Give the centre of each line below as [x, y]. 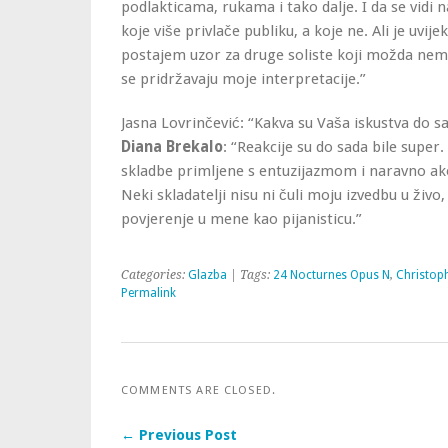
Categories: [154, 275]
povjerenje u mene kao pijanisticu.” [241, 219]
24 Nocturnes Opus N [331, 275]
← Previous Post [179, 435]
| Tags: [250, 275]
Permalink [148, 293]
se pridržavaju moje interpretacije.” [243, 79]
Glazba [207, 275]
